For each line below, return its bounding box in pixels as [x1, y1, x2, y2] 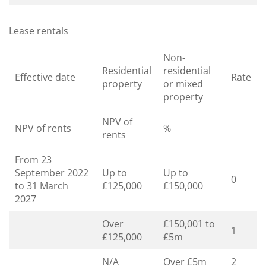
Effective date [15, 70, 75, 84]
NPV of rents [15, 121, 71, 135]
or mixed [163, 77, 203, 90]
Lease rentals [9, 24, 68, 37]
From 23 [15, 153, 52, 166]
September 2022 [15, 166, 88, 179]
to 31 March [15, 179, 68, 192]
